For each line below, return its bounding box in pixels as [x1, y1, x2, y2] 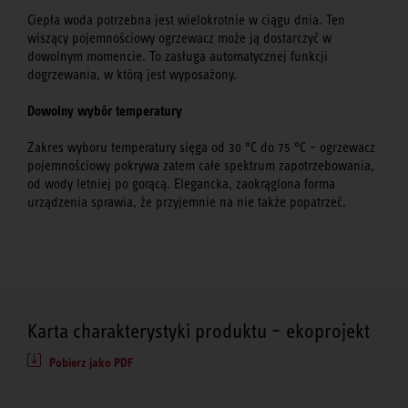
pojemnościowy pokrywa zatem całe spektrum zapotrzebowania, [27, 158, 374, 173]
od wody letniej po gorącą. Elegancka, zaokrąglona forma [27, 176, 335, 191]
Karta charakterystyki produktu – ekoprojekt [27, 320, 370, 343]
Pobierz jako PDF [49, 355, 133, 371]
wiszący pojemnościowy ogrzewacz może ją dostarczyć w [27, 30, 331, 46]
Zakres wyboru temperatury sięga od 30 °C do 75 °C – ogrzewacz [27, 139, 375, 155]
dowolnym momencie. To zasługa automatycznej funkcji [27, 48, 328, 64]
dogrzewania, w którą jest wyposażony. [27, 66, 237, 82]
